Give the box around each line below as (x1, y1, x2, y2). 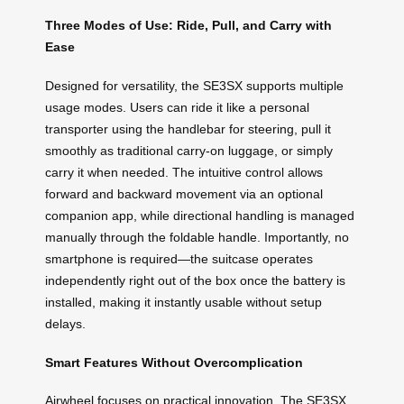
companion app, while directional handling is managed (45, 208, 354, 224)
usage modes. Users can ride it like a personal (45, 100, 309, 115)
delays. (45, 317, 86, 332)
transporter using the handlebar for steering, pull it (45, 122, 331, 137)
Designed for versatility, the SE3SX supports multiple (45, 78, 344, 94)
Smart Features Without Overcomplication (45, 354, 303, 370)
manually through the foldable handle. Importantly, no (45, 230, 349, 245)
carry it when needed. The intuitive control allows (45, 165, 323, 180)
